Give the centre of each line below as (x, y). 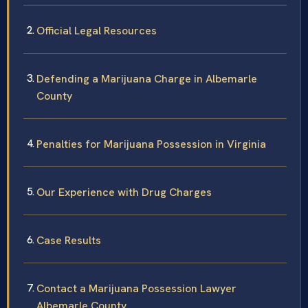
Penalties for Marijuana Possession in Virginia (151, 144)
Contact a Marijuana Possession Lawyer (136, 288)
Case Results (69, 240)
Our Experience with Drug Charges (124, 192)
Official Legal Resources (97, 30)
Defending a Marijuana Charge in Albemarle (147, 78)
